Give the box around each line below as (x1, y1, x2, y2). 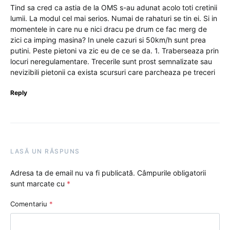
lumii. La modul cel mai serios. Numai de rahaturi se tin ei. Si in (10, 13, 217, 23)
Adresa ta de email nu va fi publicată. (10, 168, 135, 177)
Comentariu (10, 199, 49, 208)
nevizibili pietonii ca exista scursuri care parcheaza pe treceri (10, 67, 215, 76)
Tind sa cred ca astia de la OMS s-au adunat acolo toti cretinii (10, 3, 217, 12)
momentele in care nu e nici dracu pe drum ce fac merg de (10, 24, 207, 33)
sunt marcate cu (10, 179, 67, 188)
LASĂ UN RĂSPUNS (10, 147, 80, 155)
